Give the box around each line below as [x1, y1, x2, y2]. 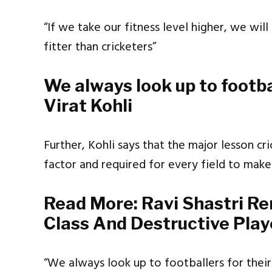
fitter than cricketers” [44, 37, 156, 57]
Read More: [44, 193, 141, 214]
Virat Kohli [44, 95, 132, 117]
